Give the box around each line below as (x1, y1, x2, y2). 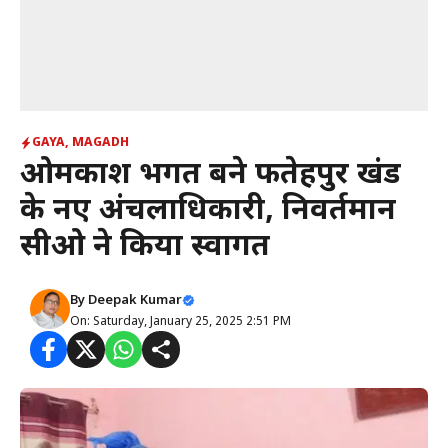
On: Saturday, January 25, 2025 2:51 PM (70, 314, 291, 330)
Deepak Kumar (88, 292, 182, 309)
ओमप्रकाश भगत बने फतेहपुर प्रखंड (20, 156, 401, 195)
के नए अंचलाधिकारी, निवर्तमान (20, 192, 396, 231)
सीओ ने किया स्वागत (20, 228, 270, 267)
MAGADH (72, 135, 129, 151)
